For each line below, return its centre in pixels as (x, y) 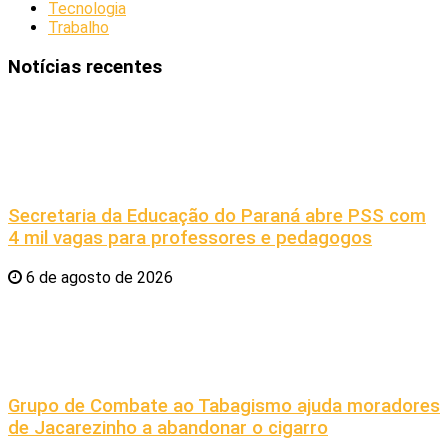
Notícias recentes (85, 66)
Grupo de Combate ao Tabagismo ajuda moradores (224, 406)
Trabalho (78, 27)
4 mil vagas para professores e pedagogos (190, 237)
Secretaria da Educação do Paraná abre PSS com (217, 215)
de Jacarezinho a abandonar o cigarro (168, 428)
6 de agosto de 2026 (97, 277)
